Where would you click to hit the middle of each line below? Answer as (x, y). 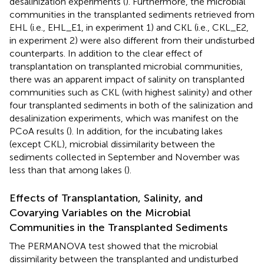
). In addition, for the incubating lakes (146, 131)
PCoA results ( (39, 131)
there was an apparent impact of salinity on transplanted (127, 79)
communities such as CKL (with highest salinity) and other (131, 92)
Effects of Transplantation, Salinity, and (106, 198)
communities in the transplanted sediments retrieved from (132, 14)
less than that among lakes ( (68, 170)
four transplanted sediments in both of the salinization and (131, 105)
